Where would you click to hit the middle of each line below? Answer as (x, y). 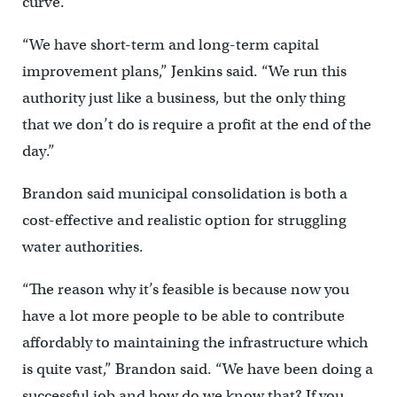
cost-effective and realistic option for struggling (184, 221)
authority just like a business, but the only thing (183, 98)
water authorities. (82, 247)
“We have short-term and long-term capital (170, 45)
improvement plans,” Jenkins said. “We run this (184, 72)
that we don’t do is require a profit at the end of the (196, 125)
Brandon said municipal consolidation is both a (184, 194)
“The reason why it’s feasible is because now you (185, 290)
